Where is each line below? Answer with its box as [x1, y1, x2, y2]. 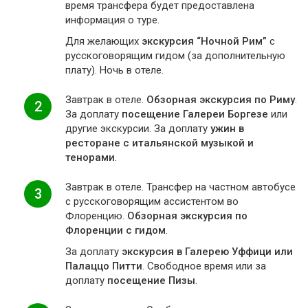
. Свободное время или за [142, 260, 266, 272]
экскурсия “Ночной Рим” [142, 35, 267, 47]
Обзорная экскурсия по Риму [146, 93, 295, 106]
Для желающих [65, 35, 142, 47]
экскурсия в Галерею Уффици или [122, 245, 293, 258]
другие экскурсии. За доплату [65, 122, 210, 135]
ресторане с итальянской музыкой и [65, 137, 254, 149]
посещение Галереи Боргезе [122, 108, 268, 120]
